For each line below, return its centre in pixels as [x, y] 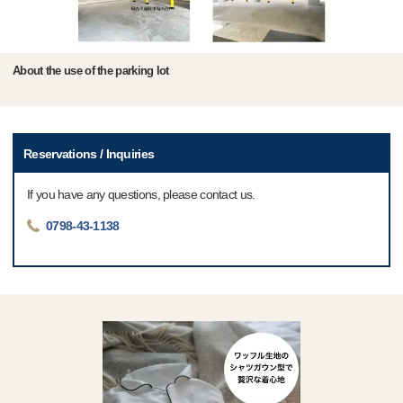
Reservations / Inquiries [89, 154]
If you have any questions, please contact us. [141, 195]
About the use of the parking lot [91, 71]
